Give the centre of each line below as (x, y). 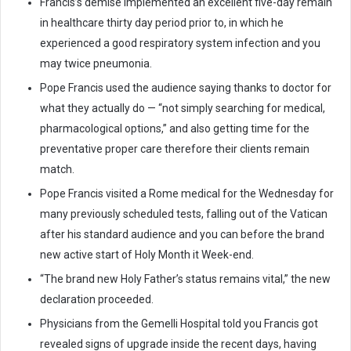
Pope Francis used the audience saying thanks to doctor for (186, 88)
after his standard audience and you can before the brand (182, 235)
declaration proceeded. (97, 300)
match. (57, 170)
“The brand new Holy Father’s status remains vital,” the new (185, 279)
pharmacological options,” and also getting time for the (175, 129)
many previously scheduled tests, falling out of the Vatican (184, 214)
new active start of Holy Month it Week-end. (147, 255)
